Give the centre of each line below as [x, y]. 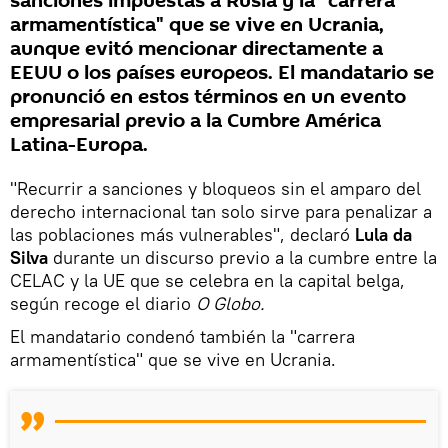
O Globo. [230, 303]
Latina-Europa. [79, 144]
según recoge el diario [103, 303]
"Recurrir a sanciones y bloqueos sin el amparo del [215, 188]
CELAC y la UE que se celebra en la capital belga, [207, 280]
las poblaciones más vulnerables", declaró [180, 234]
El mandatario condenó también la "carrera [182, 336]
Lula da [381, 234]
